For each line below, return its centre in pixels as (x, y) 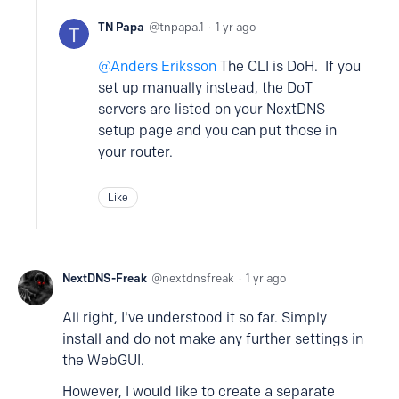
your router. (135, 152)
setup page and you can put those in (217, 131)
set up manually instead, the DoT (205, 88)
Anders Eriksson (163, 67)
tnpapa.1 (182, 27)
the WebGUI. (103, 361)
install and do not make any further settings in (213, 339)
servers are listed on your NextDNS (212, 110)
